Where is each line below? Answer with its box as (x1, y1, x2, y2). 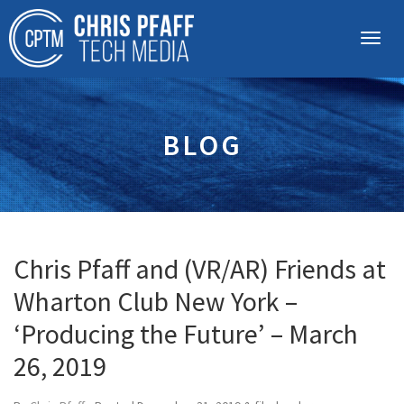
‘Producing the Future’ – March (14, 317, 358, 351)
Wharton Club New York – (14, 284, 298, 318)
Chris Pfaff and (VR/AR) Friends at (14, 252, 386, 286)
